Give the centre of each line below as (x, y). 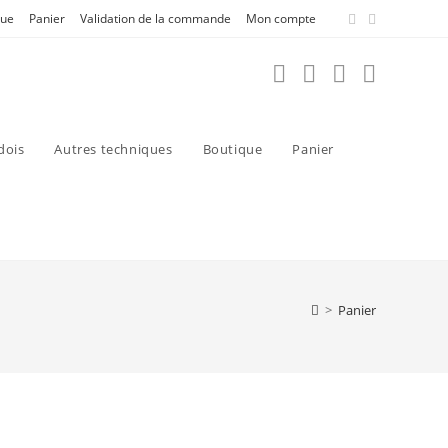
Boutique (232, 149)
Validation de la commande (155, 18)
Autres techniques (113, 149)
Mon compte (281, 18)
